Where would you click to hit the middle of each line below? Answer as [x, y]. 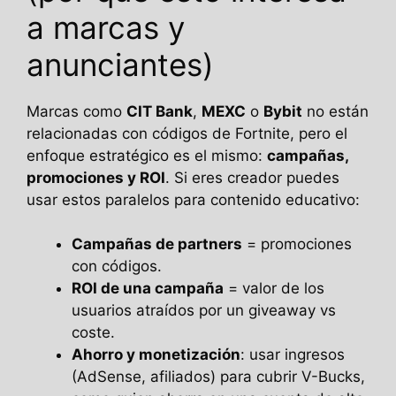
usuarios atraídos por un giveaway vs [204, 311]
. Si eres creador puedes [252, 177]
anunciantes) [120, 64]
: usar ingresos [293, 355]
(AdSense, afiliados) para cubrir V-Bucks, [218, 377]
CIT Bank [160, 111]
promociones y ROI [96, 177]
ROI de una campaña [148, 289]
